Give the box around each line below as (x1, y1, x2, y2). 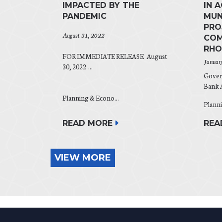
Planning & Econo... (62, 93, 119, 103)
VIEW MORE (55, 152, 111, 164)
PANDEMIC (62, 11, 107, 21)
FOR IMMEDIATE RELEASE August (62, 51, 167, 61)
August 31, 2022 (62, 31, 105, 40)
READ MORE (62, 118, 112, 128)
